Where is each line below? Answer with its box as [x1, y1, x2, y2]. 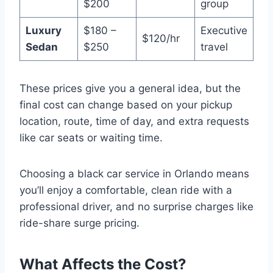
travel [200, 41, 228, 54]
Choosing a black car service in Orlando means [19, 168, 249, 180]
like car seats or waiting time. [19, 132, 163, 144]
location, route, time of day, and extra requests [19, 115, 249, 128]
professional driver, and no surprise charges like [19, 200, 253, 213]
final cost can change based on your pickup [19, 99, 232, 112]
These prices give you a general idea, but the [19, 82, 241, 95]
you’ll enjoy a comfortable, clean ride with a [19, 184, 232, 197]
